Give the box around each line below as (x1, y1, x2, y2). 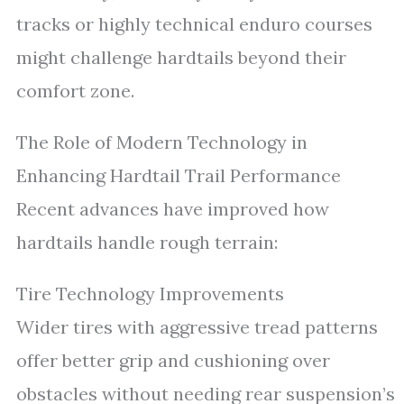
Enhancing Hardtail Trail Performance (16, 164, 341, 187)
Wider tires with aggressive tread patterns (16, 316, 378, 338)
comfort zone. (16, 79, 134, 102)
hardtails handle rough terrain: (16, 231, 278, 253)
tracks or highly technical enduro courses (16, 13, 372, 35)
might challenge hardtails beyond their (16, 46, 346, 69)
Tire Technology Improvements (16, 282, 284, 305)
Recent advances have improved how (16, 197, 329, 220)
